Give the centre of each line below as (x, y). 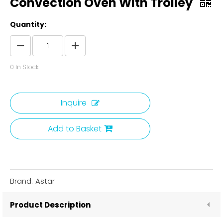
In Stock (26, 67)
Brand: (21, 181)
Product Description (50, 205)
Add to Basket (75, 129)
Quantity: (28, 24)
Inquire (74, 103)
